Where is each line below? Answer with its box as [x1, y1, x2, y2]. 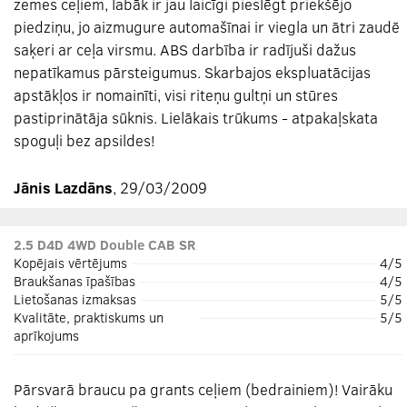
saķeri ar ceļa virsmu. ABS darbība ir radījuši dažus [14, 38, 356, 60]
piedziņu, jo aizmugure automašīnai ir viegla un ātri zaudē [14, 15, 400, 37]
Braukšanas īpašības [14, 271, 135, 290]
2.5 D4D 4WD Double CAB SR [14, 234, 195, 253]
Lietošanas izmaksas [14, 289, 136, 308]
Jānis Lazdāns [14, 176, 113, 198]
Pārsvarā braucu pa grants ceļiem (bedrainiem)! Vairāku [14, 378, 392, 400]
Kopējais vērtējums [14, 253, 127, 272]
